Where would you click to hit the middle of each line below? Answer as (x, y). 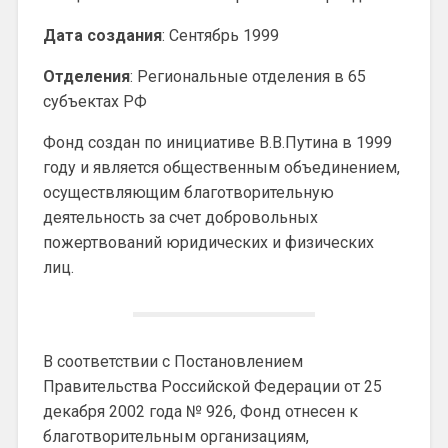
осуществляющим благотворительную (188, 192)
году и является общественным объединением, (221, 167)
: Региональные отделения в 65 (247, 76)
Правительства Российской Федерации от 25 (212, 386)
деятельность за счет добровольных (180, 217)
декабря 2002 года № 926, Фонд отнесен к (200, 411)
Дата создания (102, 35)
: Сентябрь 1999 (220, 35)
